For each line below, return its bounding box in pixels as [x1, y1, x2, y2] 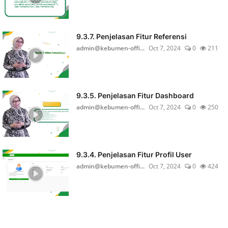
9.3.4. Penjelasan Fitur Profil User [76, 150, 192, 159]
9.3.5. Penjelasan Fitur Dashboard [76, 91, 194, 100]
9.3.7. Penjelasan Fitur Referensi [76, 32, 187, 41]
